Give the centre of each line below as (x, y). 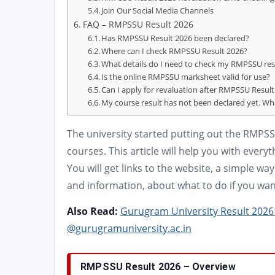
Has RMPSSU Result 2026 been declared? (176, 38)
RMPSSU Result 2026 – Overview (158, 267)
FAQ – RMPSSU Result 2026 (138, 24)
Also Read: (92, 211)
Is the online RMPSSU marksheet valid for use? (186, 77)
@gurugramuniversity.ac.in (129, 228)
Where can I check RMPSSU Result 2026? (175, 51)
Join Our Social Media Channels (158, 10)
